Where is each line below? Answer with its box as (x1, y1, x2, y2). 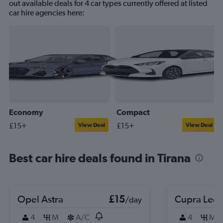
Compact (116, 108, 150, 116)
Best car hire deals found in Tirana (9, 151, 191, 165)
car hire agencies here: (9, 8, 85, 17)
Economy (9, 108, 43, 116)
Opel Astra (17, 193, 63, 205)
